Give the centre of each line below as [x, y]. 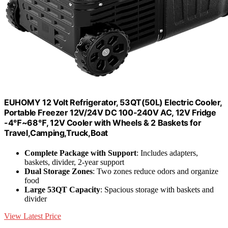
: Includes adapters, [167, 153]
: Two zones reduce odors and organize [155, 172]
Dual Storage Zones [59, 172]
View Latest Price [33, 216]
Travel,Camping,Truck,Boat [56, 133]
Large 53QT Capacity [62, 190]
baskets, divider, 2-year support [74, 162]
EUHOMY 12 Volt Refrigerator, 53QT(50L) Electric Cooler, [113, 102]
